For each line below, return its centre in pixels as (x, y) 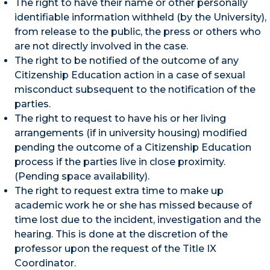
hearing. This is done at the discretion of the (121, 234)
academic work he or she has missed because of (133, 205)
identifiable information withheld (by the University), (140, 17)
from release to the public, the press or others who (138, 31)
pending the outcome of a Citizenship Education (133, 147)
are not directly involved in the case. (101, 46)
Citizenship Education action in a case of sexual (130, 75)
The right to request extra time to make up (119, 190)
